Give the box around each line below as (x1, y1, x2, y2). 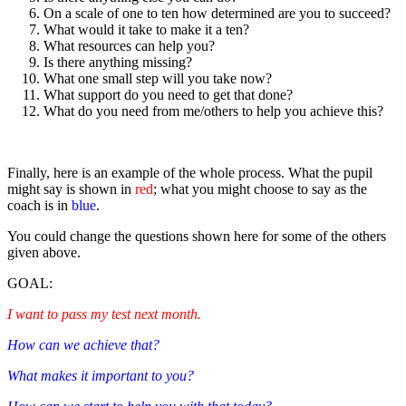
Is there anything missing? (43, 54, 192, 71)
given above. (7, 245, 81, 261)
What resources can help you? (43, 38, 215, 54)
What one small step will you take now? (43, 71, 272, 87)
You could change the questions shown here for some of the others (7, 228, 386, 245)
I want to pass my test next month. (7, 306, 201, 323)
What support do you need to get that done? (43, 87, 293, 103)
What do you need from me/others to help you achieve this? (43, 103, 383, 120)
